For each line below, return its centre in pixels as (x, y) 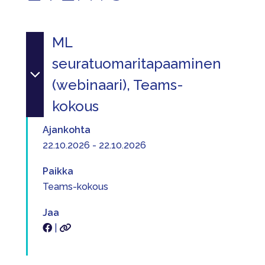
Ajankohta (67, 130)
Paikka (58, 171)
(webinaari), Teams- (118, 85)
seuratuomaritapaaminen (137, 64)
